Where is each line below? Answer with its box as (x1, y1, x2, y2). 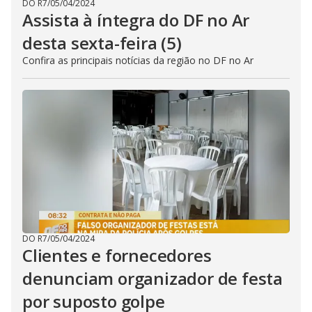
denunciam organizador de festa (22, 267, 283, 290)
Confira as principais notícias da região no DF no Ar (22, 54, 253, 67)
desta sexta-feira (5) (22, 31, 182, 54)
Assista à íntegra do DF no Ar (22, 8, 250, 31)
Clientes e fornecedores (22, 244, 212, 267)
